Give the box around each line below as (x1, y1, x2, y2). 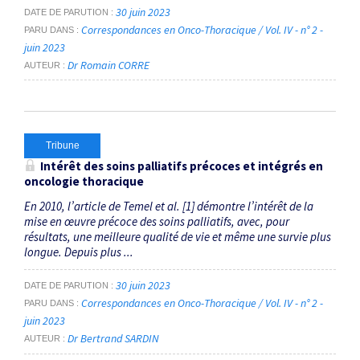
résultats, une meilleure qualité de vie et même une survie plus (24, 229, 331, 245)
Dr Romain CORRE (67, 57, 149, 72)
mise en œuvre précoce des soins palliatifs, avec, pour (24, 214, 289, 230)
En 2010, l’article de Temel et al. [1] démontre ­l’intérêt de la (24, 198, 313, 215)
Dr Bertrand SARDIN (67, 331, 159, 346)
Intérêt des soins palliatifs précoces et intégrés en (40, 158, 323, 174)
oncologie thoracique (24, 174, 144, 190)
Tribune (45, 140, 80, 152)
